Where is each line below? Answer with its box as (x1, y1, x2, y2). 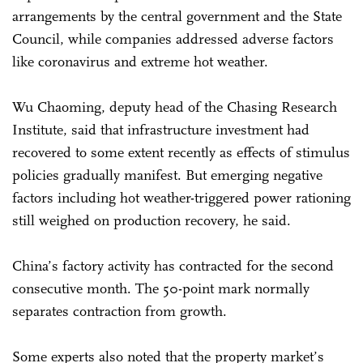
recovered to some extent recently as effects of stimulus (12, 143, 350, 161)
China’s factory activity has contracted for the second (12, 256, 334, 275)
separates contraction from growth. (12, 301, 231, 320)
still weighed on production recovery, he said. (12, 211, 295, 229)
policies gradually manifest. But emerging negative (12, 165, 322, 184)
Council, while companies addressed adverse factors (12, 29, 334, 48)
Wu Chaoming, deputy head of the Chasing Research (12, 97, 337, 116)
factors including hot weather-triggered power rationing (12, 188, 351, 207)
